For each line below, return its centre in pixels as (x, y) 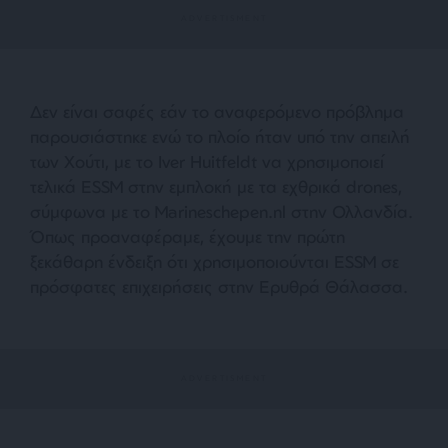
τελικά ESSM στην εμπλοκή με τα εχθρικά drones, (216, 186)
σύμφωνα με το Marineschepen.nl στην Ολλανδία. (221, 211)
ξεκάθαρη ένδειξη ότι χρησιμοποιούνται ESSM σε (214, 261)
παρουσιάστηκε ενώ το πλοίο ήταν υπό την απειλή (220, 136)
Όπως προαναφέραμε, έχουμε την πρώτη (187, 236)
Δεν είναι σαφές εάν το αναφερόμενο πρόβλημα (217, 111)
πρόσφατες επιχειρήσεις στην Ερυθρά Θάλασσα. (219, 286)
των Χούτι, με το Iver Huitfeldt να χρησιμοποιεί (207, 161)
